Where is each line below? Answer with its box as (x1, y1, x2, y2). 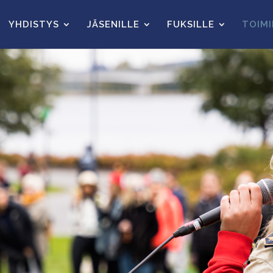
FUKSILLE (167, 19, 214, 30)
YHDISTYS (9, 19, 59, 30)
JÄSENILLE (87, 19, 140, 30)
